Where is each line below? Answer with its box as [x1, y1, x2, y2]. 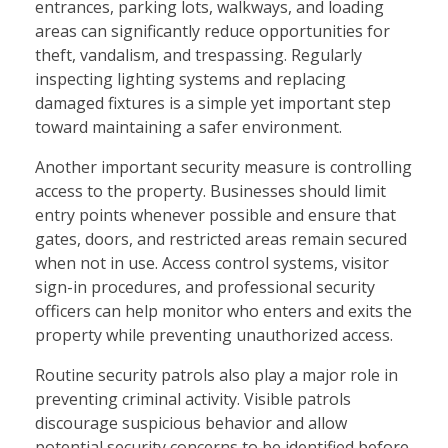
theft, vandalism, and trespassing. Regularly [35, 44, 362, 67]
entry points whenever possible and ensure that [35, 204, 396, 227]
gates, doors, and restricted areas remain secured [35, 228, 407, 251]
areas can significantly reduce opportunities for [35, 20, 390, 43]
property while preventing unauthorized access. [35, 324, 393, 347]
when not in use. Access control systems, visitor [35, 252, 389, 275]
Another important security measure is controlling [35, 156, 412, 179]
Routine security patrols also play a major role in [35, 364, 398, 387]
